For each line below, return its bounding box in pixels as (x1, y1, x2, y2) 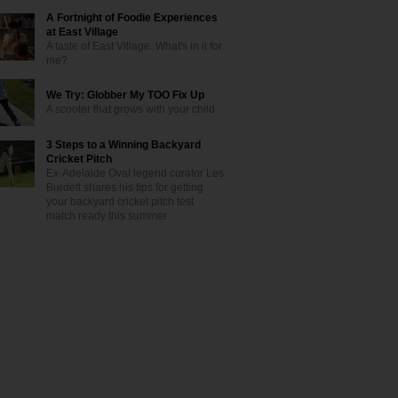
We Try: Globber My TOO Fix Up (46, 89, 204, 101)
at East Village (46, 26, 118, 38)
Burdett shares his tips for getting (46, 181, 203, 194)
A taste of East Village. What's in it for (46, 40, 222, 52)
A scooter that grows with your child (46, 103, 215, 115)
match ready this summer (46, 210, 167, 222)
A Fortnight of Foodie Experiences (46, 12, 218, 24)
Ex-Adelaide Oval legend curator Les (46, 167, 224, 179)
